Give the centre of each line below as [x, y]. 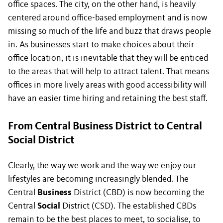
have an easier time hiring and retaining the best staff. [108, 99]
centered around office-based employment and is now [108, 18]
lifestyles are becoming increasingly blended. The [98, 179]
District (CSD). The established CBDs [128, 206]
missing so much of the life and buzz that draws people [110, 31]
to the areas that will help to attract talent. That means [109, 72]
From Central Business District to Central [105, 126]
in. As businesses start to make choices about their [101, 45]
